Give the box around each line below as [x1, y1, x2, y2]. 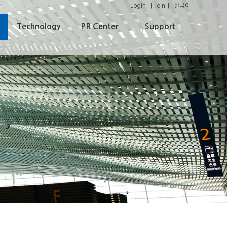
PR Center [81, 23, 118, 30]
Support [145, 23, 175, 30]
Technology [17, 23, 60, 30]
